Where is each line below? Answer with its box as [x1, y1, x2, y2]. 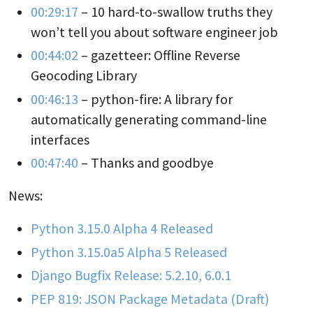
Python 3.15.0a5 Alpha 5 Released [31, 243, 227, 261]
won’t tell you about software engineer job [31, 23, 278, 41]
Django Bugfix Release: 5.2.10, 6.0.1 [31, 267, 231, 284]
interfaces [31, 131, 89, 148]
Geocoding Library [31, 67, 137, 85]
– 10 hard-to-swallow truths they [78, 3, 272, 20]
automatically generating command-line [31, 110, 267, 128]
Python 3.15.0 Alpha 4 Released [31, 220, 213, 238]
